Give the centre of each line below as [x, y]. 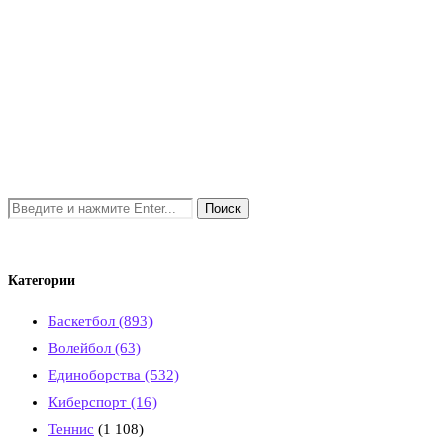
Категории [41, 281]
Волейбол [81, 347]
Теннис [71, 428]
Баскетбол [83, 320]
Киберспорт [89, 401]
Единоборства [96, 374]
